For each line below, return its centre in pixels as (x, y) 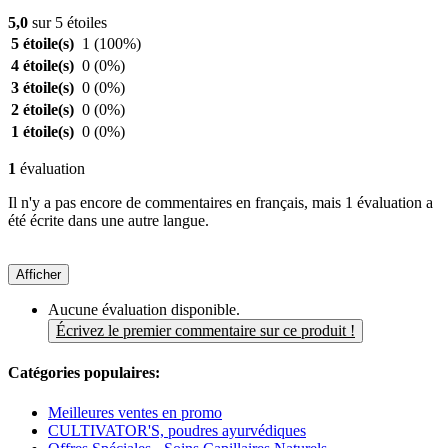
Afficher (38, 275)
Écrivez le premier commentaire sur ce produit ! (205, 331)
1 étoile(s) (42, 132)
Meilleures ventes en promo (135, 412)
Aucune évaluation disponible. (144, 310)
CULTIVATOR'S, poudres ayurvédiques (177, 430)
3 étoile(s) (42, 88)
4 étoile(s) (42, 66)
